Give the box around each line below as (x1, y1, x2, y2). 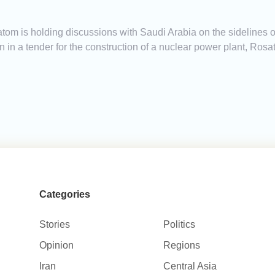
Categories (39, 189, 90, 200)
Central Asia (163, 261, 217, 272)
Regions (163, 240, 201, 251)
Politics (163, 219, 196, 230)
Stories (39, 219, 70, 230)
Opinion (39, 240, 74, 251)
